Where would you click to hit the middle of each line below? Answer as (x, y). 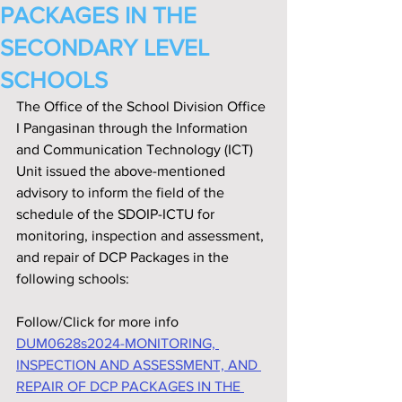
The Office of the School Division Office (143, 106)
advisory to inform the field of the (122, 192)
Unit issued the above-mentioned (122, 171)
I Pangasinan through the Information (134, 128)
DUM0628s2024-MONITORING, (118, 343)
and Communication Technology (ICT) (136, 149)
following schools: (73, 279)
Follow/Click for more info (97, 322)
